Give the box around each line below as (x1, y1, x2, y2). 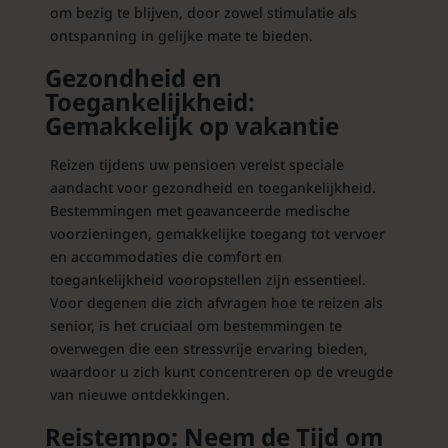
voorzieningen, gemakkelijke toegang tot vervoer (49, 224, 385, 244)
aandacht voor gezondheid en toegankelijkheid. (49, 178, 376, 198)
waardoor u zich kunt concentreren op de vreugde (49, 362, 393, 382)
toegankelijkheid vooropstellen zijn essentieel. (49, 270, 366, 290)
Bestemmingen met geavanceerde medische (49, 201, 350, 221)
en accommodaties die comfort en (49, 247, 282, 267)
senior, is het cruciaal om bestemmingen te (49, 316, 342, 336)
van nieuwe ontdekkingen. (49, 385, 230, 405)
